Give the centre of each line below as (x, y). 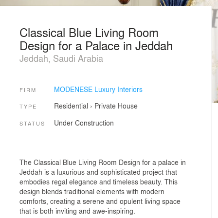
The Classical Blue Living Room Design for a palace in (103, 162)
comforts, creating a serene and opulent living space (100, 201)
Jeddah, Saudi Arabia (61, 58)
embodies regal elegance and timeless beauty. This (99, 181)
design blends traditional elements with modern (92, 191)
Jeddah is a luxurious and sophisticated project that (98, 172)
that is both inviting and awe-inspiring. (77, 210)
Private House (116, 106)
